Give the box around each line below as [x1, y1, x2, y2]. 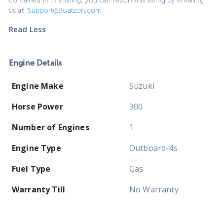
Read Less [9, 24, 46, 35]
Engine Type [12, 143, 61, 154]
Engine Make [12, 80, 64, 92]
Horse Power [12, 101, 63, 112]
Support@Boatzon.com [27, 6, 102, 15]
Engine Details [9, 58, 62, 68]
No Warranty [129, 184, 179, 195]
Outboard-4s [129, 143, 178, 154]
